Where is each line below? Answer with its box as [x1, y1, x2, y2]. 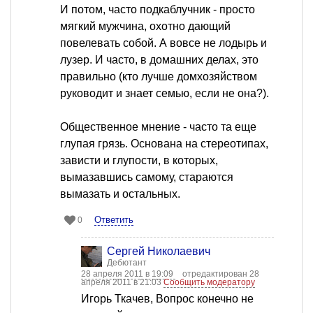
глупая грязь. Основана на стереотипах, [60, 138, 268, 150]
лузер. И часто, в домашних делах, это [60, 54, 259, 66]
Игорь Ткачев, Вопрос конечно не [81, 293, 254, 305]
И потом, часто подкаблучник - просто [60, 3, 255, 16]
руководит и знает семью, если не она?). [60, 87, 269, 100]
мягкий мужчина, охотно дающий [60, 20, 231, 33]
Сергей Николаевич [107, 245, 210, 258]
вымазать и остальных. [60, 188, 180, 201]
